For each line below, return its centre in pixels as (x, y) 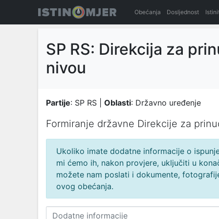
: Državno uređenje (166, 103)
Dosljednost (183, 12)
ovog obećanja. (85, 186)
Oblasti (118, 103)
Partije (58, 103)
